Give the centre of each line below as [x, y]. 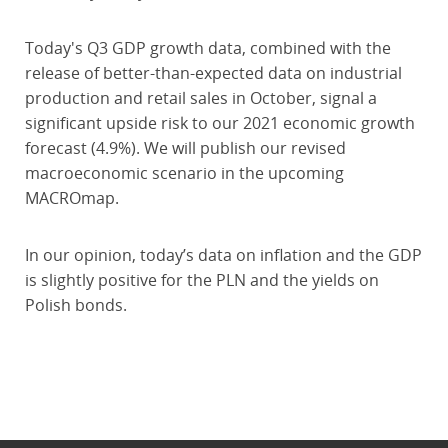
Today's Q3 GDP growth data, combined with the [207, 48]
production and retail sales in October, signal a [200, 98]
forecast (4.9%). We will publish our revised [185, 148]
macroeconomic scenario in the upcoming [184, 173]
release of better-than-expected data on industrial [213, 73]
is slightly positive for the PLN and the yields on [201, 280]
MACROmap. [71, 198]
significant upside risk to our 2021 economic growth [219, 123]
